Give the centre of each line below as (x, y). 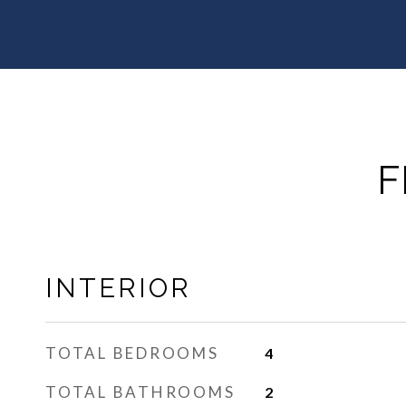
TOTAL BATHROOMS (140, 392)
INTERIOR (118, 288)
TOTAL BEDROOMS (132, 353)
